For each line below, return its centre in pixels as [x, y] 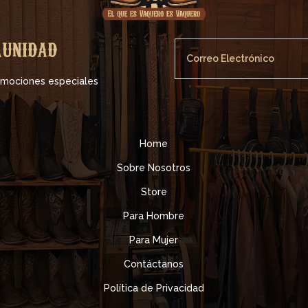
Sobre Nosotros [154, 167]
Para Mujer [154, 240]
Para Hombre [154, 216]
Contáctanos [154, 264]
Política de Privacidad [154, 288]
